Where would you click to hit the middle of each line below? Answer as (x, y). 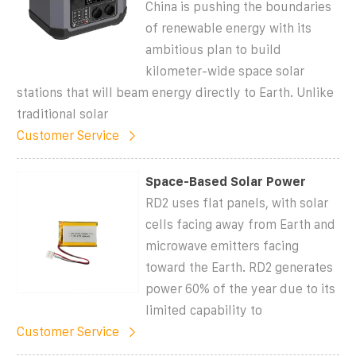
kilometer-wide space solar (225, 71)
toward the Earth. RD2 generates (240, 267)
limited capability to (204, 310)
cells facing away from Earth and (241, 224)
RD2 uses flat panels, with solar (237, 203)
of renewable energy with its (229, 28)
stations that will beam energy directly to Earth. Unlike (175, 92)
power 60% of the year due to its (241, 288)
